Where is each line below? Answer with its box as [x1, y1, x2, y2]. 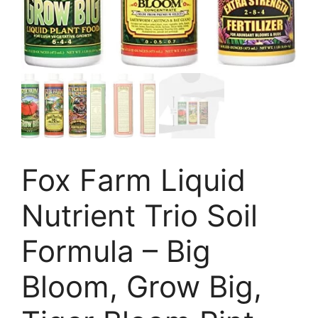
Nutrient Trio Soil [21, 197, 258, 234]
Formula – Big [21, 233, 211, 270]
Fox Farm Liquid [21, 162, 246, 199]
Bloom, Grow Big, [21, 268, 262, 305]
